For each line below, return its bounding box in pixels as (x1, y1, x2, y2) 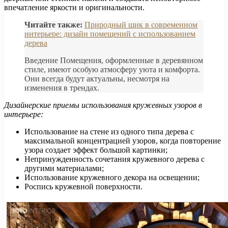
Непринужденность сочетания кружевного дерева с (24, 154, 205, 163)
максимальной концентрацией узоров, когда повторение (24, 136, 221, 145)
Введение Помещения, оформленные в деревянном (24, 55, 203, 65)
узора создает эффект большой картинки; (24, 145, 167, 154)
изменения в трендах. (24, 83, 99, 92)
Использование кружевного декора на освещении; (24, 173, 199, 182)
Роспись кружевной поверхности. (24, 182, 142, 191)
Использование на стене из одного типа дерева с (24, 127, 194, 136)
